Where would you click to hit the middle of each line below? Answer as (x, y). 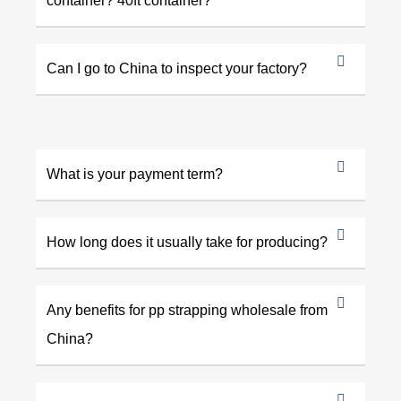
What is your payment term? (135, 175)
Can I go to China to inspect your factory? (177, 69)
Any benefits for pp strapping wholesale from (187, 311)
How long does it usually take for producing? (187, 243)
